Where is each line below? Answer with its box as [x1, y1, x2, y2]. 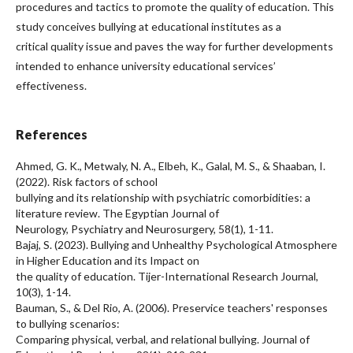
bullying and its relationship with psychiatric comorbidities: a [16, 190, 310, 204]
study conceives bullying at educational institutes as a [16, 19, 281, 33]
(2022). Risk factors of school [16, 174, 158, 188]
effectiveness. [16, 78, 87, 92]
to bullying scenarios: [16, 316, 120, 330]
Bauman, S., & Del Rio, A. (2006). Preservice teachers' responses [16, 300, 328, 314]
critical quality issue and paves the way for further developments [16, 39, 333, 53]
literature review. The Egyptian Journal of [16, 206, 219, 220]
